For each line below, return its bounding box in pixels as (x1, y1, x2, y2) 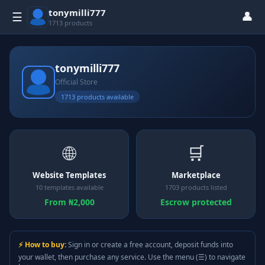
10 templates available (35, 183, 104, 192)
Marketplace (171, 170, 221, 180)
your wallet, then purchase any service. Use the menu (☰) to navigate (18, 252, 245, 262)
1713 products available (61, 92, 134, 101)
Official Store (55, 77, 98, 87)
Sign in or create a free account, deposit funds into (66, 240, 233, 250)
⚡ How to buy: (18, 240, 66, 250)
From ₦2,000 (44, 196, 95, 208)
